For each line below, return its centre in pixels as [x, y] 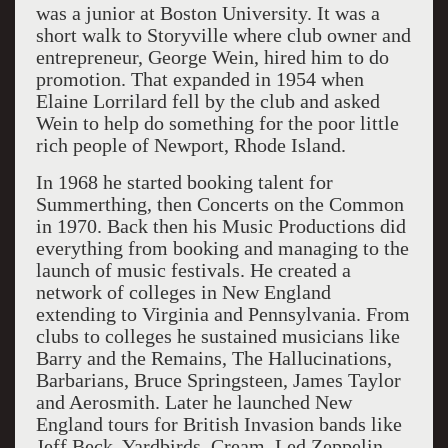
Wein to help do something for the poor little [217, 123]
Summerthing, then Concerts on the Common [219, 204]
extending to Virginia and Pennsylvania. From [222, 314]
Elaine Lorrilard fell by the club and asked [207, 101]
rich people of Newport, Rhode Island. [190, 145]
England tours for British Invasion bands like [218, 424]
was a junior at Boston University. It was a [207, 13]
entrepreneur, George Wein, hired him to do [212, 57]
